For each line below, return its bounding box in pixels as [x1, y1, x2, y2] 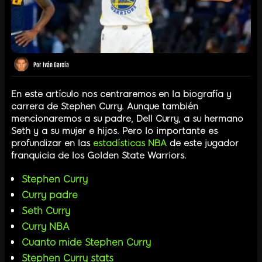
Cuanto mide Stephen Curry [22, 236, 151, 248]
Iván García [43, 60, 69, 68]
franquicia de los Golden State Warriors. [11, 150, 187, 161]
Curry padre [22, 189, 78, 201]
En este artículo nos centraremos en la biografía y [11, 88, 232, 99]
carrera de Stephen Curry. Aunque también [11, 101, 198, 112]
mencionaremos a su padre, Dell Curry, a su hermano [11, 113, 243, 124]
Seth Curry [22, 205, 70, 216]
